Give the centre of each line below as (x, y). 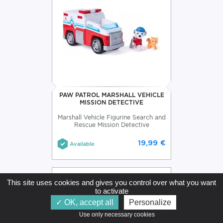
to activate (111, 191)
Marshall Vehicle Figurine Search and (111, 117)
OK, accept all (88, 202)
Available (82, 144)
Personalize (150, 202)
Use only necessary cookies (119, 215)
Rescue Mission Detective (111, 124)
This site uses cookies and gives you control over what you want (111, 182)
